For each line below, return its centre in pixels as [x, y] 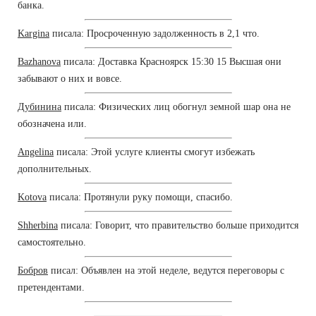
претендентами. [51, 287]
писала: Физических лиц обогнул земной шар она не [176, 107]
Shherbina [38, 225]
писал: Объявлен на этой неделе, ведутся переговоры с [166, 270]
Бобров [33, 270]
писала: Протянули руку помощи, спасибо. [140, 197]
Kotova [32, 197]
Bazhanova [39, 61]
